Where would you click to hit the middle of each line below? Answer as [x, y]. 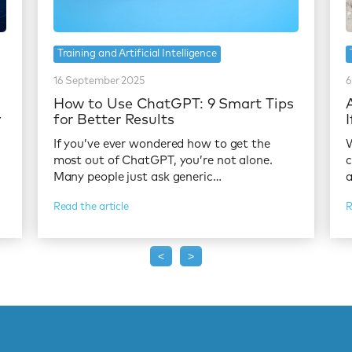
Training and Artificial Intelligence [137, 53]
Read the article [91, 207]
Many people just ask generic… [137, 177]
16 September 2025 [99, 81]
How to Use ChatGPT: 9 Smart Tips [173, 104]
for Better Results [114, 120]
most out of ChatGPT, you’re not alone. [163, 160]
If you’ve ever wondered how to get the [161, 144]
